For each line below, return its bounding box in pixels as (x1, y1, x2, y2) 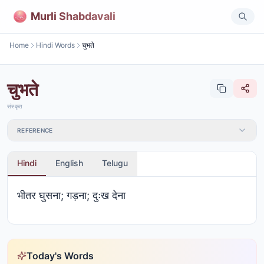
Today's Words (27, 250, 94, 262)
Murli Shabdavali (31, 9, 115, 22)
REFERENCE (17, 127, 53, 134)
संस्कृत (7, 103, 22, 110)
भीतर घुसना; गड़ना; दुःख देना (17, 189, 126, 202)
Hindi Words (36, 41, 75, 49)
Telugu (102, 158, 128, 168)
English (55, 158, 83, 168)
